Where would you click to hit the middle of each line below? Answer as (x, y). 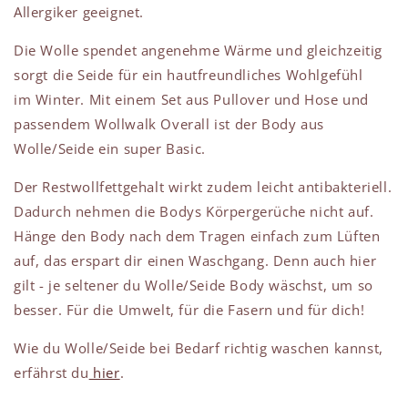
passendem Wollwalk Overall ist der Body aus (169, 124)
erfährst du (51, 373)
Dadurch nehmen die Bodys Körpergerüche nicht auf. (194, 212)
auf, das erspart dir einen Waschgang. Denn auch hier (195, 261)
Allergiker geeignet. (79, 12)
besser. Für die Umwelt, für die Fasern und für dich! (189, 310)
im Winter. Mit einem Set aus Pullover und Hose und (192, 100)
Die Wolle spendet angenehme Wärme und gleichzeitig (199, 51)
